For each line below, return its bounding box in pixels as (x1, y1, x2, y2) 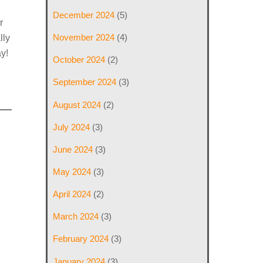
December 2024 (53, 9, 115, 20)
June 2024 (53, 144, 93, 154)
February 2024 (53, 234, 109, 244)
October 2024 (53, 55, 106, 65)
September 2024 (53, 77, 117, 87)
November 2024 (53, 32, 115, 43)
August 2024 (53, 99, 102, 110)
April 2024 (53, 189, 92, 200)
